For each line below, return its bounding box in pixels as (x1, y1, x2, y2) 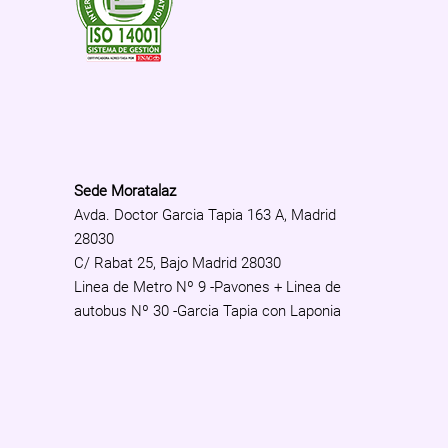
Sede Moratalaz (74, 181, 176, 200)
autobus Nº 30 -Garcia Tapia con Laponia (74, 301, 341, 320)
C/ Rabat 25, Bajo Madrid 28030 (74, 253, 281, 272)
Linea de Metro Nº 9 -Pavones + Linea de (74, 277, 341, 296)
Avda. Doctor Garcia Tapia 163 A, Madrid (74, 205, 336, 224)
